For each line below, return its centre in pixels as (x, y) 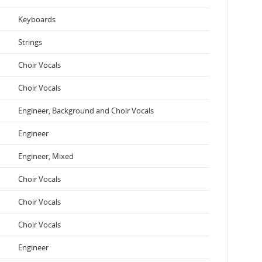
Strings (30, 42)
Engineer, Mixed (46, 156)
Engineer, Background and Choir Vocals (86, 110)
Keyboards (37, 19)
